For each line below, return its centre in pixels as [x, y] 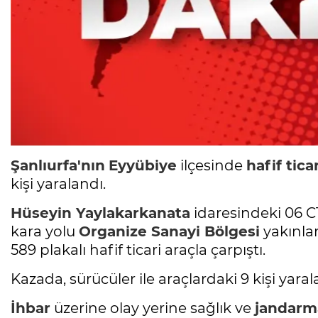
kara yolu [45, 232]
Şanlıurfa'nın [58, 166]
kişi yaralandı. [58, 184]
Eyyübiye [143, 166]
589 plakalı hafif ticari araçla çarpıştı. [138, 250]
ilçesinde [212, 166]
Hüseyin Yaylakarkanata [100, 213]
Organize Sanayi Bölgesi [169, 232]
